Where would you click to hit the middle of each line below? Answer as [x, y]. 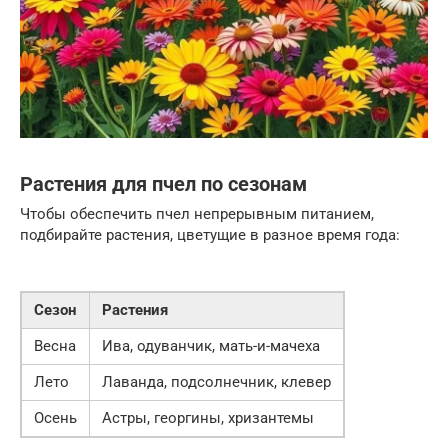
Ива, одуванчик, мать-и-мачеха [211, 346]
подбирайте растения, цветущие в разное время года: [210, 235]
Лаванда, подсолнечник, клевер [216, 382]
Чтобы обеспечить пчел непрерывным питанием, [197, 214]
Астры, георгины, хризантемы [208, 418]
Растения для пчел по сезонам [163, 184]
